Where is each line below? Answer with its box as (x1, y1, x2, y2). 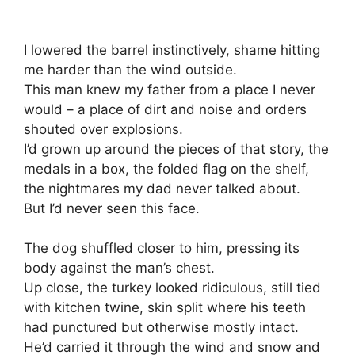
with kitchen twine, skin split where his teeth (24, 300, 306, 316)
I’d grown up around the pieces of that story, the (24, 140, 329, 157)
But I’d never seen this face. (24, 200, 200, 216)
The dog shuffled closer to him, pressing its (24, 240, 300, 257)
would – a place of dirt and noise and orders (24, 101, 307, 117)
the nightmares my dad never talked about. (24, 180, 300, 197)
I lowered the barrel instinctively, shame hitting (24, 41, 320, 58)
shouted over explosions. (24, 120, 183, 137)
